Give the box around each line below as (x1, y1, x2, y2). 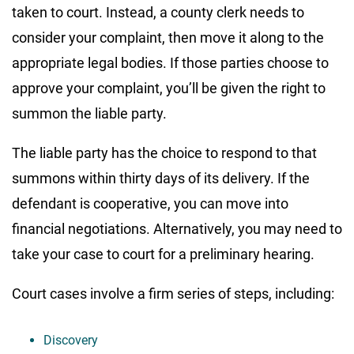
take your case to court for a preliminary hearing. (12, 245, 314, 262)
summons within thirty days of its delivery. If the (12, 169, 310, 186)
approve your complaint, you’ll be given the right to (12, 79, 326, 96)
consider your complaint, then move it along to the (12, 28, 324, 46)
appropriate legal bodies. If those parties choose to (12, 54, 329, 71)
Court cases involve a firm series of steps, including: (12, 284, 334, 302)
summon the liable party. (12, 104, 167, 122)
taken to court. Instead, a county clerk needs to (12, 3, 304, 21)
